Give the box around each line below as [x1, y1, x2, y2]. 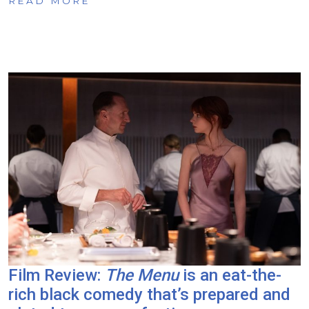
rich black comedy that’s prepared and [8, 284, 290, 304]
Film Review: [8, 265, 105, 285]
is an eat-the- [179, 265, 281, 285]
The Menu [105, 265, 179, 285]
